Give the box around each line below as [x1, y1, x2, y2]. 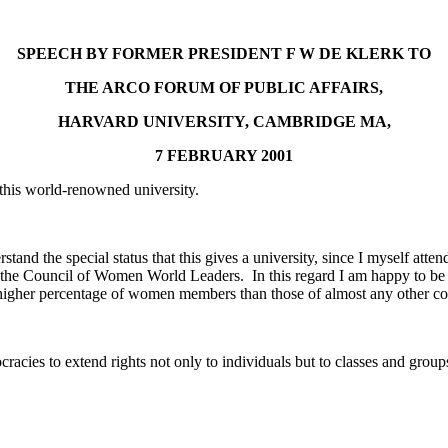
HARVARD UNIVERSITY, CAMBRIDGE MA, [57, 112, 391, 130]
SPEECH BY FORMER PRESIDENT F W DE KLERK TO [17, 44, 431, 62]
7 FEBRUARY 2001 [155, 146, 293, 164]
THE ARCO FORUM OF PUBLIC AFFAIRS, [65, 78, 383, 96]
